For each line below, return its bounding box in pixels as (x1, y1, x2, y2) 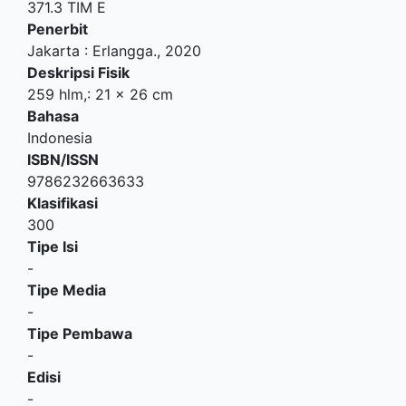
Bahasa (27, 107, 79, 125)
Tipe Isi (27, 237, 78, 256)
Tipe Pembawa (27, 324, 132, 343)
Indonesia (27, 129, 92, 147)
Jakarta (27, 42, 80, 60)
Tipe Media (27, 281, 106, 299)
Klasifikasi (27, 194, 98, 212)
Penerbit (27, 20, 88, 38)
